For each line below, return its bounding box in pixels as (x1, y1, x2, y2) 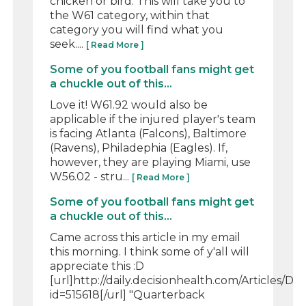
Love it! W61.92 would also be (50, 98, 208, 111)
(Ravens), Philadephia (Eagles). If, (50, 141, 228, 154)
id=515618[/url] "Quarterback (50, 288, 206, 301)
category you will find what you (50, 23, 224, 36)
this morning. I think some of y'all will (50, 245, 250, 258)
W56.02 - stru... (50, 169, 133, 183)
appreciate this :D (50, 259, 145, 273)
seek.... (50, 37, 87, 51)
